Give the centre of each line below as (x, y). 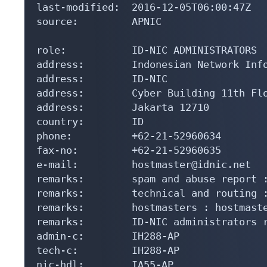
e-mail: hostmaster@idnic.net (144, 164)
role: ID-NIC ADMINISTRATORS (147, 50)
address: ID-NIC (102, 78)
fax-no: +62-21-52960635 (129, 150)
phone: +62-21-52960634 (129, 136)
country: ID (90, 121)
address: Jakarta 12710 (123, 107)
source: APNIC (99, 21)
